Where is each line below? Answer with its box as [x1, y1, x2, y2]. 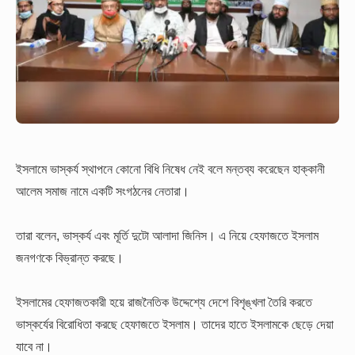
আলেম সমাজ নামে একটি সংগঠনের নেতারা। [16, 183, 189, 198]
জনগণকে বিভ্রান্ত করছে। [16, 250, 124, 265]
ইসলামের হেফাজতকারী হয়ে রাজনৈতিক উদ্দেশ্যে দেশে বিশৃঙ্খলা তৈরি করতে [16, 295, 312, 310]
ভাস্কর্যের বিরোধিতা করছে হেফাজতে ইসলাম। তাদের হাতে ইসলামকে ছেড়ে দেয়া [16, 317, 334, 332]
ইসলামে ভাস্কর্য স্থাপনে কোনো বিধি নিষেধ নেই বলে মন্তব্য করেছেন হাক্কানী [16, 161, 325, 176]
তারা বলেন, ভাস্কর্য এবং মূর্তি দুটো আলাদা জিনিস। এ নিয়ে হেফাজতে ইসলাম [16, 228, 319, 243]
